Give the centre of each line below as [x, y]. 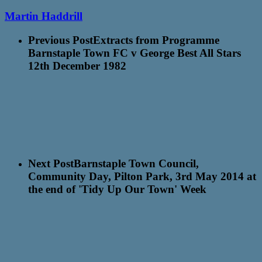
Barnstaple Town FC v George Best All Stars [135, 53]
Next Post [51, 163]
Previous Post [61, 40]
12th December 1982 [77, 66]
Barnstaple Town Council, [136, 163]
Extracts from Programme [156, 40]
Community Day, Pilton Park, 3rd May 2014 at [142, 176]
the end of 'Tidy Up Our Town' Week [117, 189]
